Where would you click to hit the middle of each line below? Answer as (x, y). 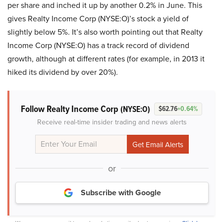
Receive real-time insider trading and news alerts (112, 122)
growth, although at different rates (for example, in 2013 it (106, 58)
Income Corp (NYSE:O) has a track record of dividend (98, 45)
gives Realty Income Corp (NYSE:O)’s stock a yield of (98, 18)
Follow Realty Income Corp (71, 109)
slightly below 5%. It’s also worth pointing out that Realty (105, 32)
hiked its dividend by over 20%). (63, 72)
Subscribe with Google (121, 192)
